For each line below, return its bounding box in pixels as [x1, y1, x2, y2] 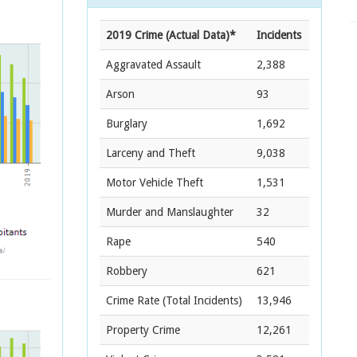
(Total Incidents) [159, 294, 242, 307]
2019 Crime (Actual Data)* [106, 29, 236, 41]
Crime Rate [106, 294, 159, 307]
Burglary [106, 117, 147, 130]
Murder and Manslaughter [106, 206, 233, 218]
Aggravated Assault [106, 58, 201, 71]
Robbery [106, 265, 147, 277]
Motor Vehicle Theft [106, 176, 203, 189]
